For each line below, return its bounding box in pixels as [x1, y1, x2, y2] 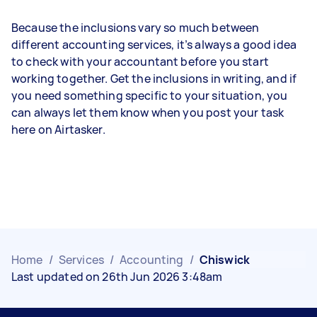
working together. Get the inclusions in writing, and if [11, 71, 297, 86]
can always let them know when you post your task [11, 105, 284, 120]
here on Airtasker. [11, 122, 105, 137]
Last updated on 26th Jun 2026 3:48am [11, 269, 223, 284]
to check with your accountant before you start [11, 54, 269, 69]
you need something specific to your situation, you [11, 88, 288, 103]
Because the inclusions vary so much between [11, 20, 260, 35]
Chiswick [199, 252, 250, 267]
